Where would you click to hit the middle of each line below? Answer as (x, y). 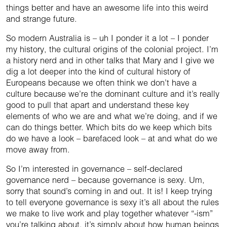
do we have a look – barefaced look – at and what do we (112, 139)
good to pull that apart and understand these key (98, 105)
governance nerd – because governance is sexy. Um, (105, 180)
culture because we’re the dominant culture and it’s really (113, 94)
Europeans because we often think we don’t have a (101, 83)
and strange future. (42, 19)
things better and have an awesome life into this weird (107, 8)
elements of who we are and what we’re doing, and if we (112, 116)
